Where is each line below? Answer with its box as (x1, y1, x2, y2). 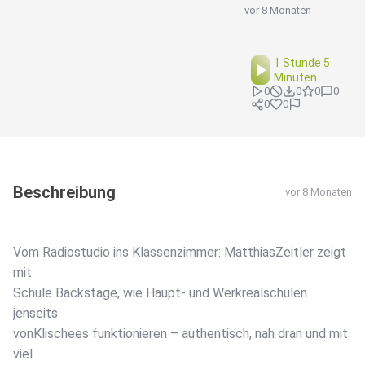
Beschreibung (13, 182, 116, 203)
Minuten (274, 71, 318, 85)
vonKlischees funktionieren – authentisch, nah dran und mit (13, 326, 348, 342)
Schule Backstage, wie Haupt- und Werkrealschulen (13, 285, 307, 301)
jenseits (13, 306, 58, 322)
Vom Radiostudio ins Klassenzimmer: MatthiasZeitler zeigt (13, 244, 346, 261)
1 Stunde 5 (274, 56, 331, 70)
